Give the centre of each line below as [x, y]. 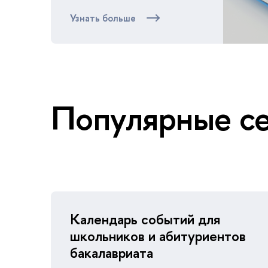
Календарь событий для [145, 219]
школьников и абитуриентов [158, 236]
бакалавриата [112, 253]
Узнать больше [103, 18]
